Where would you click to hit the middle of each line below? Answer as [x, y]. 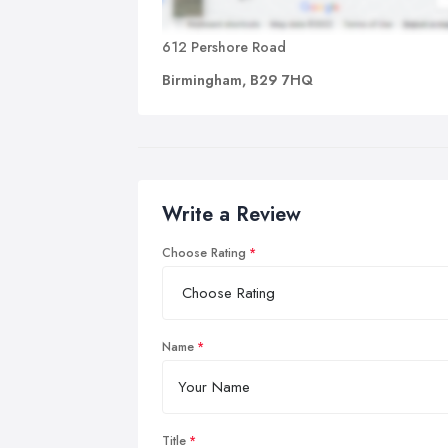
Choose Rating [204, 253]
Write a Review [231, 215]
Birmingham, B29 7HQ [237, 80]
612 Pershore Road [224, 47]
